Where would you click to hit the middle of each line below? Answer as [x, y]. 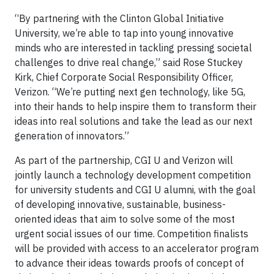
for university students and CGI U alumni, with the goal [135, 189]
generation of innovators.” [72, 135]
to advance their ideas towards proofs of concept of [129, 263]
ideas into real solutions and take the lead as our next [134, 121]
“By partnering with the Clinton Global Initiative [119, 18]
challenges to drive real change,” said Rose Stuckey [129, 62]
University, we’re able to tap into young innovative [124, 33]
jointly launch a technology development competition [133, 175]
